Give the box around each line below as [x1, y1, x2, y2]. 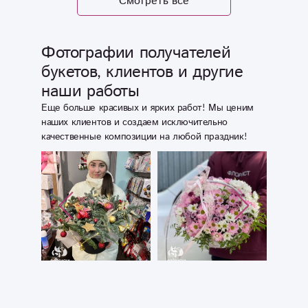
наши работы [41, 79, 140, 103]
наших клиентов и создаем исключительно [41, 115, 228, 129]
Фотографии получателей [41, 41, 231, 65]
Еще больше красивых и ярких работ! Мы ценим [41, 100, 254, 115]
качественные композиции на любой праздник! [41, 129, 247, 144]
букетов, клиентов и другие [41, 60, 243, 84]
